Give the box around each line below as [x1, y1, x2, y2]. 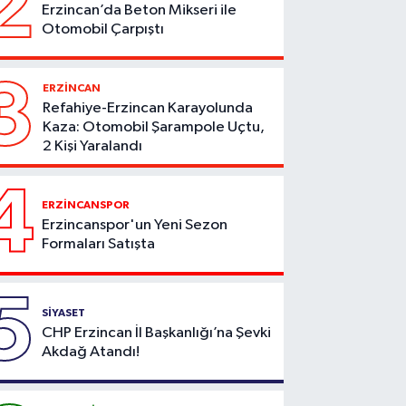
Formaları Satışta [42, 237, 156, 253]
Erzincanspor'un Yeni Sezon [42, 217, 228, 234]
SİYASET [42, 306, 86, 318]
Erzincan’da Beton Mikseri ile [42, 2, 237, 18]
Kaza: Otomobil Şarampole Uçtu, [43, 119, 266, 135]
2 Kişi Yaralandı [43, 138, 143, 154]
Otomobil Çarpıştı [42, 21, 165, 37]
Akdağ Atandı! [42, 343, 140, 360]
